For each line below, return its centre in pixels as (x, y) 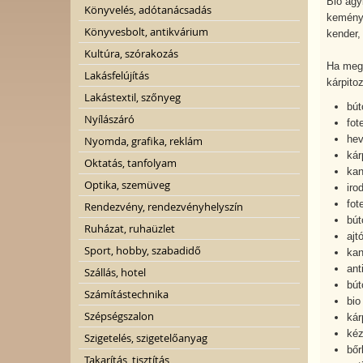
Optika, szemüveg (127, 185)
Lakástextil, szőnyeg (132, 97)
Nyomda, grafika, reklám (143, 141)
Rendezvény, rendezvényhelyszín (164, 207)
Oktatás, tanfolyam (130, 163)
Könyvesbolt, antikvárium (146, 32)
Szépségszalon (119, 316)
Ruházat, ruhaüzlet (130, 228)
